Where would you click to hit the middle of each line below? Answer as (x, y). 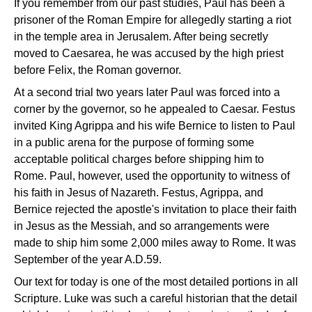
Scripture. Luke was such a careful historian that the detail (156, 298)
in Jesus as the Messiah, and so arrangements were (142, 226)
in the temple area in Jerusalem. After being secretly (141, 37)
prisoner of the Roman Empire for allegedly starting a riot (153, 20)
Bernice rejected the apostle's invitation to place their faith (155, 209)
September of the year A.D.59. (88, 259)
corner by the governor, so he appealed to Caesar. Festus (155, 109)
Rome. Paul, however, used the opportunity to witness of (152, 176)
